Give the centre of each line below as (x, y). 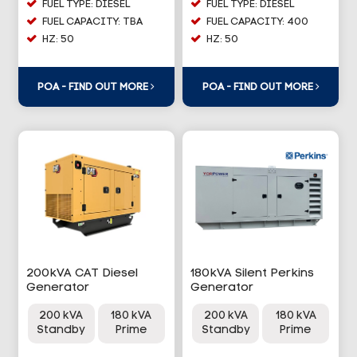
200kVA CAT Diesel (82, 274)
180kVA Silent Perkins (252, 274)
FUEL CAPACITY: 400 (257, 22)
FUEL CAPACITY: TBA (92, 22)
